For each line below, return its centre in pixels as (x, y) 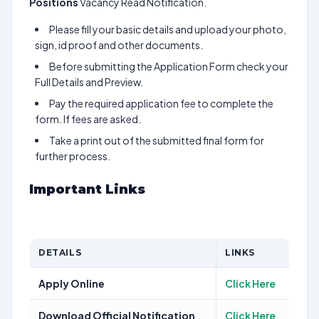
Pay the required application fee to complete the (161, 103)
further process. (73, 156)
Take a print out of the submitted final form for (157, 140)
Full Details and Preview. (89, 82)
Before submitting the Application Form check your (169, 66)
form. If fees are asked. (88, 119)
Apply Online (72, 283)
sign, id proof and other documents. (119, 45)
